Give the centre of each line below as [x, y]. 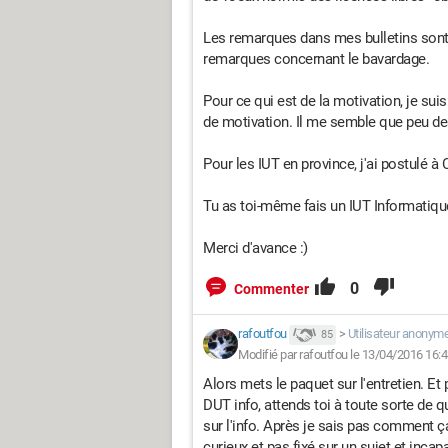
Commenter [271, 289]
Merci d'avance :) [255, 248]
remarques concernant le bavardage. [316, 59]
